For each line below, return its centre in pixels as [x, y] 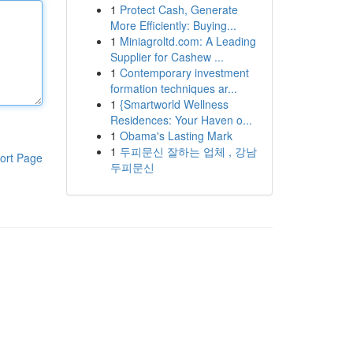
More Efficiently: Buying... [173, 25]
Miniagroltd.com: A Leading [188, 41]
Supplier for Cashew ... [167, 57]
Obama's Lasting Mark [176, 136]
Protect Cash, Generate [178, 9]
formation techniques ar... [173, 88]
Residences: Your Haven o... [181, 120]
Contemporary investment [184, 72]
